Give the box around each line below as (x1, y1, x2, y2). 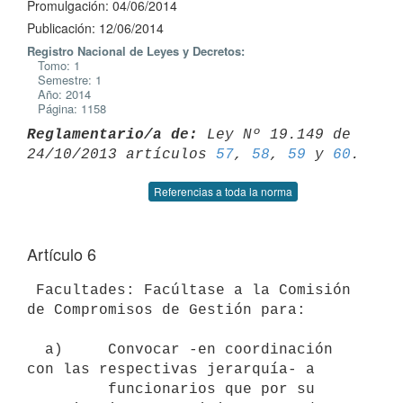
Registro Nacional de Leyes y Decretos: (27, 42, 245, 59)
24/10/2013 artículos (27, 146, 216, 163)
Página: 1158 (27, 100, 106, 117)
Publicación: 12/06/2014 (27, 19, 164, 37)
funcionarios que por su (27, 381, 108, 398)
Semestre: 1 (27, 71, 102, 88)
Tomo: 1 (27, 57, 80, 74)
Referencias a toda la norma (154, 184, 292, 199)
